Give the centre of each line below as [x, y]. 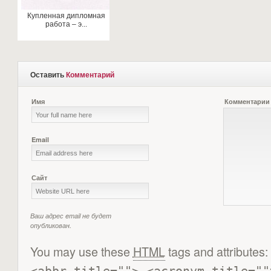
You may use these [81, 251]
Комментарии [247, 101]
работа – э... [67, 24]
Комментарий [90, 74]
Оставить [48, 74]
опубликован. [51, 225]
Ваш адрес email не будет [70, 216]
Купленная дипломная [67, 16]
